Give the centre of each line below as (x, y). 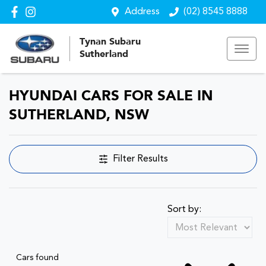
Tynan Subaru (110, 42)
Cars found (37, 258)
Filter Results (140, 159)
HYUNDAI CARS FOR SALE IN (111, 97)
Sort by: (184, 210)
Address (142, 12)
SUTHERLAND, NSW (79, 116)
